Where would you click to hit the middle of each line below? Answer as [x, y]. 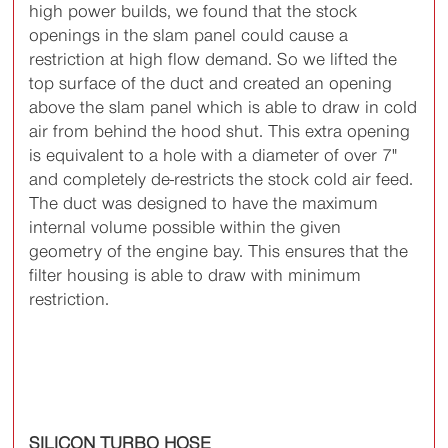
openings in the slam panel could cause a [189, 35]
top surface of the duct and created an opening [211, 83]
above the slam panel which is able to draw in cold [223, 107]
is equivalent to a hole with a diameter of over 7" [213, 155]
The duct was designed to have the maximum [204, 203]
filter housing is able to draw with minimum [195, 275]
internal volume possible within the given [185, 227]
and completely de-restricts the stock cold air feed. [221, 179]
